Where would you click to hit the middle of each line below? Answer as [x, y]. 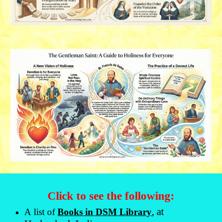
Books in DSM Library [105, 212]
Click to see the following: [111, 196]
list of [45, 212]
